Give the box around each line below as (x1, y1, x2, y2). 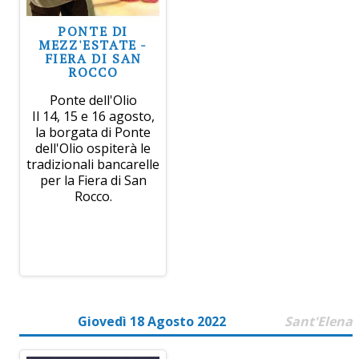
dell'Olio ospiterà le (35, 139, 151, 157)
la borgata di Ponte (35, 123, 151, 141)
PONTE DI (58, 22, 129, 40)
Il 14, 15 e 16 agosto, (31, 107, 155, 125)
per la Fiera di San (39, 171, 147, 189)
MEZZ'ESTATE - (38, 35, 148, 54)
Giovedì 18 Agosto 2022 (78, 312, 226, 330)
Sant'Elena (284, 312, 353, 330)
